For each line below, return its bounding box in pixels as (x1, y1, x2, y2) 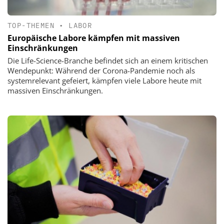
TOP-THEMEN (7, 21, 55, 30)
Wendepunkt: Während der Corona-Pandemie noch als (7, 65, 195, 76)
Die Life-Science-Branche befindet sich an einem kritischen (7, 55, 208, 66)
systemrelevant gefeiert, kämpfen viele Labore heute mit (7, 75, 201, 86)
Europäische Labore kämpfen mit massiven (7, 32, 180, 44)
